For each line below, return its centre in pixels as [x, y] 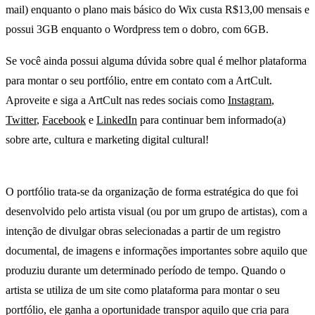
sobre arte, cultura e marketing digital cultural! [107, 140]
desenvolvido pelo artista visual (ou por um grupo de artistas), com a [156, 212]
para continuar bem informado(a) [211, 120]
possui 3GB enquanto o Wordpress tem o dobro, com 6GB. [137, 29]
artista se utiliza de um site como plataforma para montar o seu [143, 290]
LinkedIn [117, 120]
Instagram [250, 101]
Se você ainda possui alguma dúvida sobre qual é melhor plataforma [156, 61]
